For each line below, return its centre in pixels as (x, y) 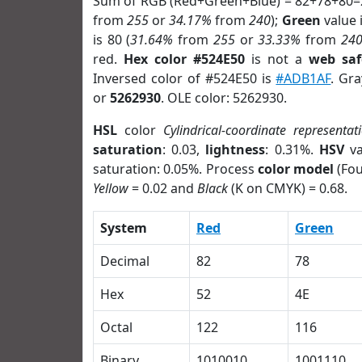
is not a (277, 59)
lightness (236, 149)
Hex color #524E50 (185, 59)
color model (296, 169)
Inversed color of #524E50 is (185, 78)
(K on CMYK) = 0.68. (288, 188)
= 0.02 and (163, 188)
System (124, 228)
